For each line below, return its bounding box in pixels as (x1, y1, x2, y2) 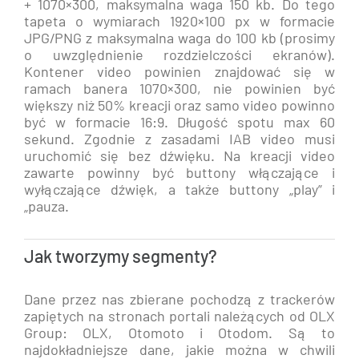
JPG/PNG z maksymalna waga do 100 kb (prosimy (24, 29, 335, 46)
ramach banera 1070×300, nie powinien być (24, 79, 335, 97)
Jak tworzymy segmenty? (24, 248, 217, 266)
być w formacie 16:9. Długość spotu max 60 (24, 113, 335, 131)
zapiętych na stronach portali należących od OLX (24, 307, 335, 325)
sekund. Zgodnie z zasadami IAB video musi (24, 130, 335, 147)
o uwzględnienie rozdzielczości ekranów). (24, 46, 335, 63)
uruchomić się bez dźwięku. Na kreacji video (24, 147, 335, 164)
